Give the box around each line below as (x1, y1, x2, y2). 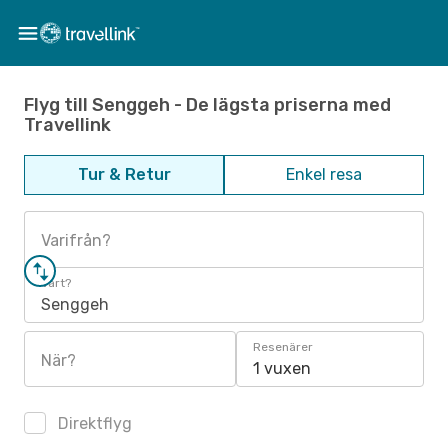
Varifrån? (41, 231, 111, 250)
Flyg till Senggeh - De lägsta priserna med (24, 93, 391, 116)
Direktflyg (54, 414, 132, 433)
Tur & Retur (77, 165, 171, 184)
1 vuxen (253, 359, 311, 378)
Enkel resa (286, 165, 362, 184)
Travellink (24, 113, 111, 136)
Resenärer (253, 340, 313, 354)
